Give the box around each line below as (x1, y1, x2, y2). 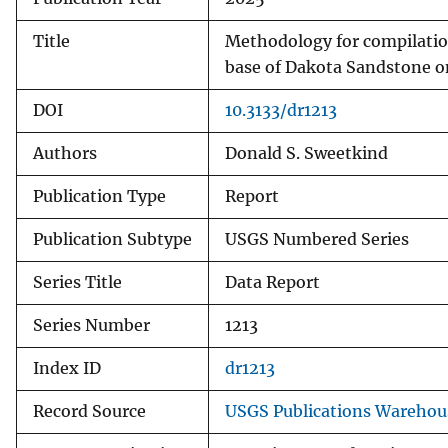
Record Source (33, 401, 146, 421)
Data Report (225, 272, 320, 292)
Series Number (33, 315, 150, 335)
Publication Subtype (33, 229, 192, 249)
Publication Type (33, 186, 166, 206)
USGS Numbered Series (225, 229, 409, 249)
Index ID (33, 358, 101, 378)
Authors (33, 143, 97, 163)
